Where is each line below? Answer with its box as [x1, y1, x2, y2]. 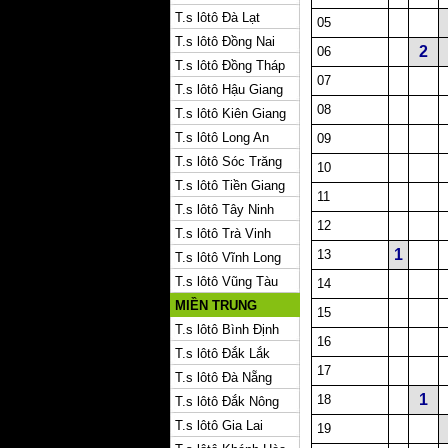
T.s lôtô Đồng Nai [175, 34, 275, 49]
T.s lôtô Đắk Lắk [175, 346, 270, 361]
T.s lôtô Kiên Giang [175, 106, 286, 121]
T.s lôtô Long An [175, 130, 269, 145]
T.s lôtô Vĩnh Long [175, 250, 281, 265]
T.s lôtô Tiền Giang [175, 178, 285, 193]
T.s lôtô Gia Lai [175, 418, 263, 433]
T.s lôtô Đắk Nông [175, 394, 279, 409]
